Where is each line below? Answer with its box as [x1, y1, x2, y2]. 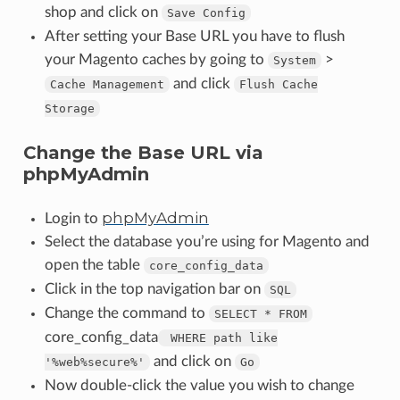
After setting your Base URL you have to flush [44, 28, 345, 44]
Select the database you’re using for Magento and [44, 233, 370, 249]
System [272, 53, 316, 67]
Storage [44, 101, 95, 115]
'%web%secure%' [44, 354, 145, 369]
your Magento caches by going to [44, 51, 268, 67]
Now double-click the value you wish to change [44, 377, 354, 393]
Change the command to [44, 304, 209, 321]
